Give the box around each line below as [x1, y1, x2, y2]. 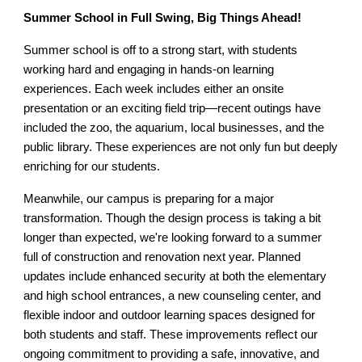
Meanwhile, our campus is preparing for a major [23, 192, 275, 205]
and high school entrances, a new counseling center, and [23, 289, 322, 302]
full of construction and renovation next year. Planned [23, 250, 301, 263]
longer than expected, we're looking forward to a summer [23, 231, 322, 244]
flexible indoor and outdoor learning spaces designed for [23, 309, 316, 322]
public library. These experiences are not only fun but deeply [23, 141, 339, 154]
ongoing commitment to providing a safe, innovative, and [23, 347, 320, 360]
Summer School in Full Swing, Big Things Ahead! [23, 11, 302, 24]
